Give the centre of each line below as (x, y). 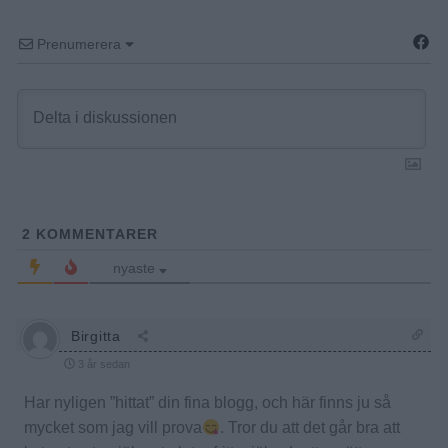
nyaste (133, 268)
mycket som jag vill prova (113, 427)
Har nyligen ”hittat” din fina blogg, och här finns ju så (207, 402)
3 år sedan (102, 364)
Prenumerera (79, 44)
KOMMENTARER (94, 234)
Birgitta (96, 336)
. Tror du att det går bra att (310, 427)
